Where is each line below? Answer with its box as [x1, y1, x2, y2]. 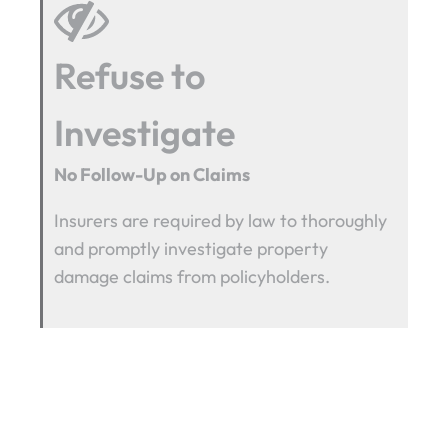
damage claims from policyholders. [54, 264, 331, 288]
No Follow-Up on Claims [54, 162, 251, 186]
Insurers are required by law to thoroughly [54, 208, 388, 232]
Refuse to [54, 52, 206, 98]
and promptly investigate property [54, 236, 329, 260]
